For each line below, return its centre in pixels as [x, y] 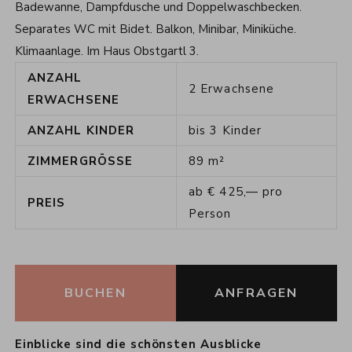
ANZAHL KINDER [81, 131]
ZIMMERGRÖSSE [76, 161]
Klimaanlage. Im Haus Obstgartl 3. [106, 51]
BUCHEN [95, 293]
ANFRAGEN [256, 293]
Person [210, 214]
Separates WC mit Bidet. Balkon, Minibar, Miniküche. [155, 29]
